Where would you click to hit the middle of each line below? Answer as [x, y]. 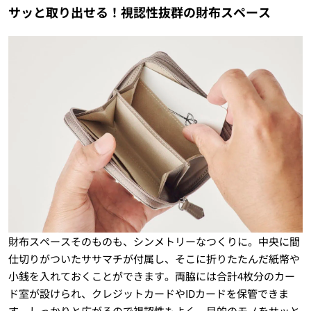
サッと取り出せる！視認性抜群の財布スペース [139, 11]
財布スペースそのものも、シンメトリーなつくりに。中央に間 [154, 241]
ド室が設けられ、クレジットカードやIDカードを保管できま [148, 293]
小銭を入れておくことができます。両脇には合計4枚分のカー [151, 276]
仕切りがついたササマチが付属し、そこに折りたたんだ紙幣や [154, 258]
